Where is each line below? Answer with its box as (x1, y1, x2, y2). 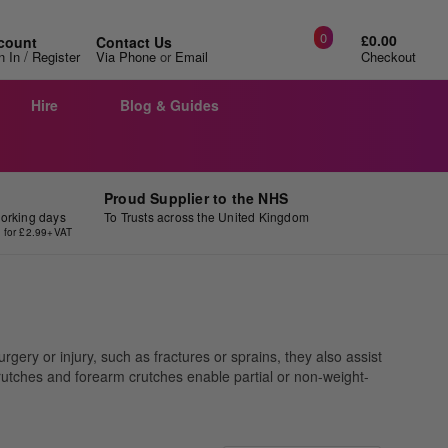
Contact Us (96, 32, 172, 52)
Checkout (361, 47, 416, 66)
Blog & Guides (120, 95, 219, 115)
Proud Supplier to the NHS (103, 188, 288, 208)
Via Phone (96, 47, 156, 66)
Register (32, 47, 80, 66)
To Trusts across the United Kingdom (103, 208, 309, 225)
